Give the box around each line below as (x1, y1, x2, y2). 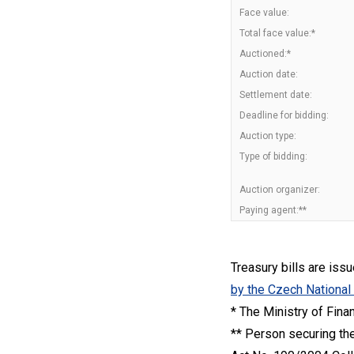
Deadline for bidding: (239, 110, 329, 121)
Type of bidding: (239, 151, 307, 162)
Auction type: (239, 130, 296, 141)
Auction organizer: (239, 184, 320, 195)
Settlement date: (239, 89, 312, 100)
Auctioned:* (239, 48, 291, 59)
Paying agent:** (239, 205, 307, 216)
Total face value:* (239, 28, 315, 39)
